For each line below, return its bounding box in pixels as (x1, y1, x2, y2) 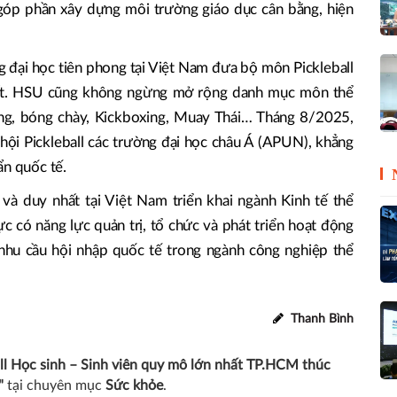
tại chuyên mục (4, 378, 105, 393)
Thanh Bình (287, 312, 354, 325)
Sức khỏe (105, 378, 163, 393)
